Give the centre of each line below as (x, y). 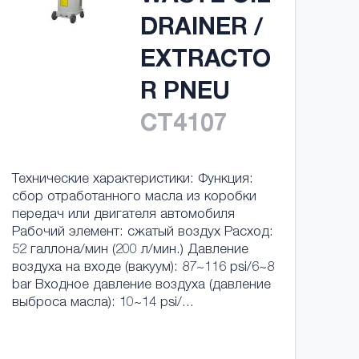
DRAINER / (201, 30)
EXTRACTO (205, 62)
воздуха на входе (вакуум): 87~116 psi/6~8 (143, 268)
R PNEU (185, 94)
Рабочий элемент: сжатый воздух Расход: (142, 233)
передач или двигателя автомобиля (123, 215)
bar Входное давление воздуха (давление (141, 286)
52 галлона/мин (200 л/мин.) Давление (130, 250)
